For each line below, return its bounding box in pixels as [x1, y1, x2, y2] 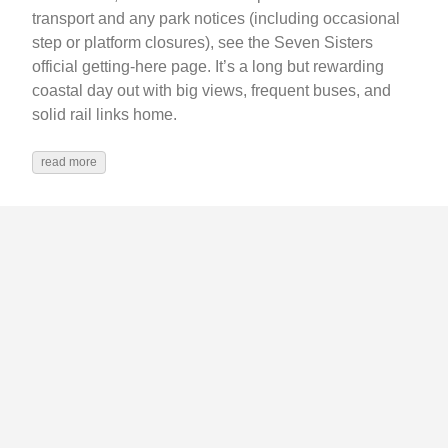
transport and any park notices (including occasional [32, 10, 400, 28]
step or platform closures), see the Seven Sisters [32, 34, 373, 52]
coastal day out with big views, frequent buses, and [32, 82, 391, 100]
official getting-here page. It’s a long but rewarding [32, 58, 384, 76]
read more [41, 155, 97, 170]
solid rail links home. [32, 106, 177, 124]
